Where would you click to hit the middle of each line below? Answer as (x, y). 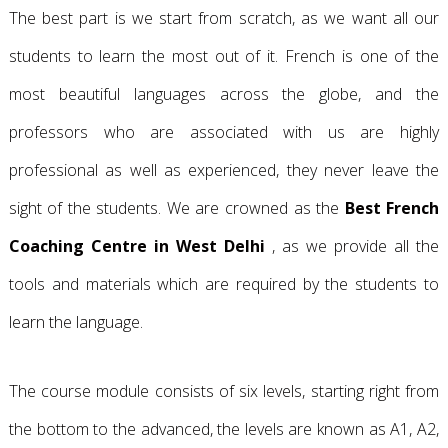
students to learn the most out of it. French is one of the (224, 56)
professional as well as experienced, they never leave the (224, 170)
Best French (392, 208)
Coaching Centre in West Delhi (136, 246)
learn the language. (75, 322)
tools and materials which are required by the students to (224, 284)
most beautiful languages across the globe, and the (224, 94)
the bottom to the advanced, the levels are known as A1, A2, (224, 429)
